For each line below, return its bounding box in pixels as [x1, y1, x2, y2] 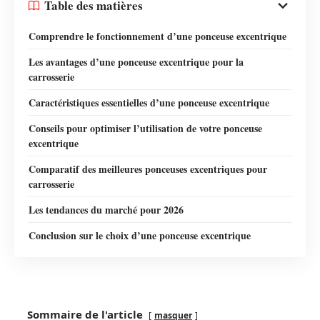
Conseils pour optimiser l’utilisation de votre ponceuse [29, 120, 262, 136]
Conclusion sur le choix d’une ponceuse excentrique [29, 227, 251, 243]
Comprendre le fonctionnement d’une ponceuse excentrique [29, 28, 286, 44]
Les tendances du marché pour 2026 [29, 201, 184, 217]
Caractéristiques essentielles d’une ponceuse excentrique [29, 94, 269, 110]
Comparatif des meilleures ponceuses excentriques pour [29, 161, 267, 176]
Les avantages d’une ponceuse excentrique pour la [29, 54, 244, 69]
